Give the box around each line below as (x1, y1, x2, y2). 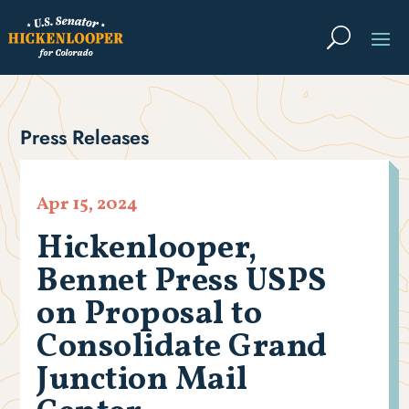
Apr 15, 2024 (37, 192, 139, 218)
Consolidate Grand (37, 325, 328, 372)
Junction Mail (37, 358, 248, 404)
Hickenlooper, (37, 226, 257, 273)
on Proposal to (37, 292, 263, 339)
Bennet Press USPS (37, 259, 327, 306)
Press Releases (20, 123, 150, 152)
